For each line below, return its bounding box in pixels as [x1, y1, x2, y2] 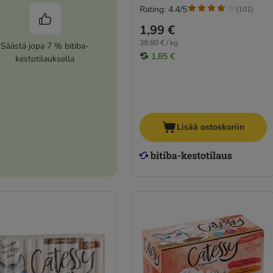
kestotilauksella [15, 53, 75, 65]
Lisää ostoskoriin [176, 121, 244, 133]
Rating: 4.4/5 [139, 3, 187, 15]
